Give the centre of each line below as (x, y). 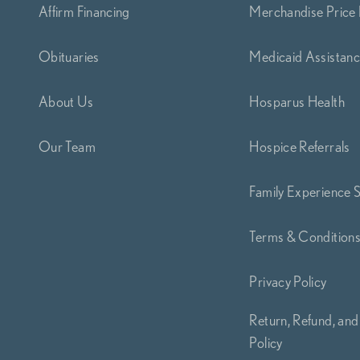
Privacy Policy (288, 281)
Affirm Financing (84, 11)
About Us (66, 101)
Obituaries (69, 56)
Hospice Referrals (300, 146)
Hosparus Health (297, 101)
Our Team (67, 146)
